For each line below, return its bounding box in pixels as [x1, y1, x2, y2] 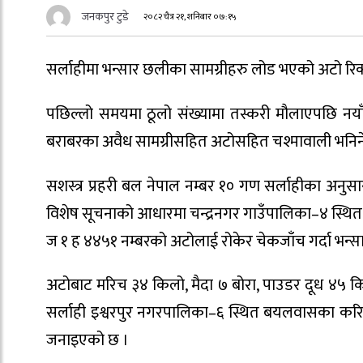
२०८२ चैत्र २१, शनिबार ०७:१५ [143, 9, 237, 25]
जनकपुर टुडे [82, 7, 129, 27]
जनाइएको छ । [46, 327, 129, 355]
